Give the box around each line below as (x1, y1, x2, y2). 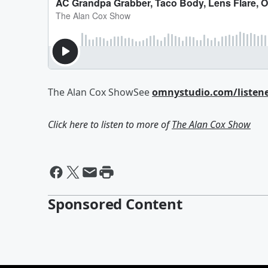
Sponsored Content (48, 194, 182, 214)
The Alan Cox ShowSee (48, 86, 152, 99)
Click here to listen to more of (48, 118, 172, 131)
